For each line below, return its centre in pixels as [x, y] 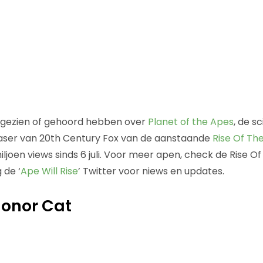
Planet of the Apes [190, 122]
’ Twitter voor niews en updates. [151, 171]
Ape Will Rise [49, 171]
